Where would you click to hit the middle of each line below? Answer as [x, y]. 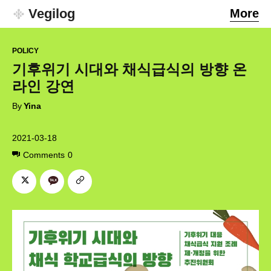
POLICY [25, 51]
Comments [44, 155]
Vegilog [52, 14]
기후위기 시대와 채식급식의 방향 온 [129, 70]
